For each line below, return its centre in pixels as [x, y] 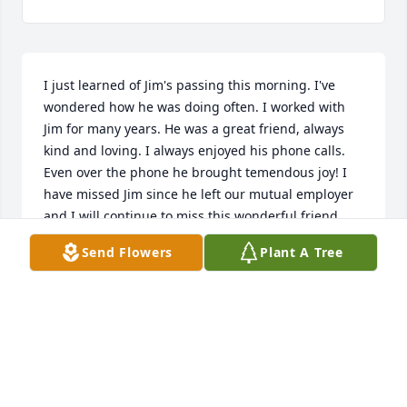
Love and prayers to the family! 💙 [147, 238]
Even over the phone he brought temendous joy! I [195, 173]
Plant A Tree [302, 252]
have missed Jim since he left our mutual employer [199, 194]
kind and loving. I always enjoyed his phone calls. [194, 151]
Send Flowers [127, 252]
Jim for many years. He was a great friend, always [194, 129]
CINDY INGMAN [93, 280]
